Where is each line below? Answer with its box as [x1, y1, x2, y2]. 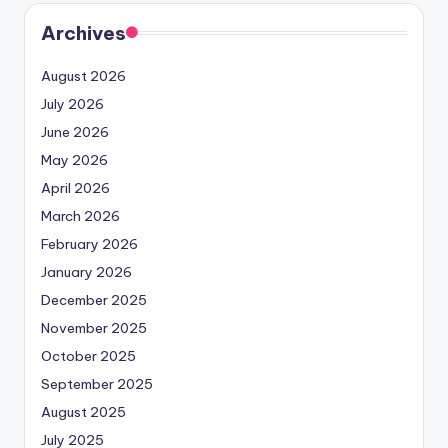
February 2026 [41, 234, 138, 253]
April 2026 [41, 178, 110, 197]
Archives [41, 20, 126, 45]
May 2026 [41, 150, 108, 169]
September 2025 [41, 374, 153, 393]
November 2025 [41, 318, 147, 337]
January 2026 [41, 262, 132, 281]
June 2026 [41, 122, 109, 141]
